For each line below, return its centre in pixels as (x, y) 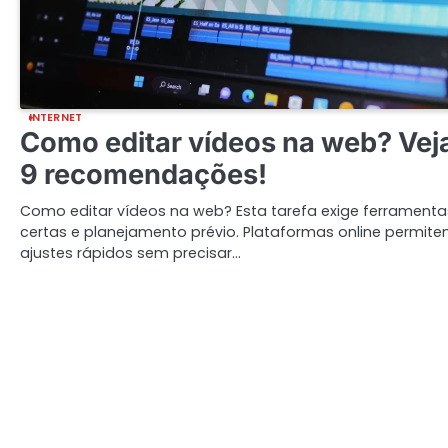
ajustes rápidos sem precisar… (130, 252)
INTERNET (55, 117)
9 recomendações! (143, 174)
